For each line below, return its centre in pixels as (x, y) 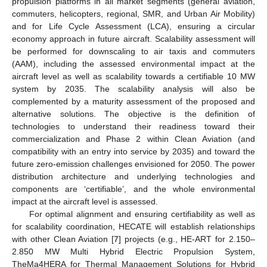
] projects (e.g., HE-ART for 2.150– (187, 239)
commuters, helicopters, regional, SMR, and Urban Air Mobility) (133, 13)
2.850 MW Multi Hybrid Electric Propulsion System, (133, 251)
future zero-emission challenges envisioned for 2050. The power (133, 164)
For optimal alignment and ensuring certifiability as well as (142, 214)
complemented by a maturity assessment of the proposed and (133, 101)
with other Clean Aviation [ (63, 239)
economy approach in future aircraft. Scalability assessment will (133, 38)
